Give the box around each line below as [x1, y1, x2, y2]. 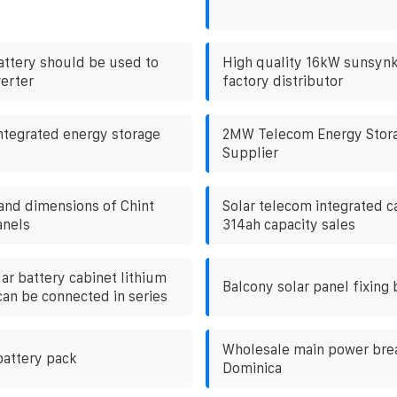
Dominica [222, 360, 282, 376]
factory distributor [222, 73, 343, 89]
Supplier [222, 144, 278, 160]
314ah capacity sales [222, 216, 355, 232]
